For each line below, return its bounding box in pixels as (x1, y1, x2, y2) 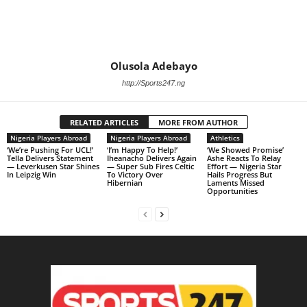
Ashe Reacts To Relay (206, 152, 281, 163)
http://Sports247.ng (122, 78, 185, 87)
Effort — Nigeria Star (206, 160, 282, 171)
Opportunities (206, 185, 258, 196)
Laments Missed (206, 177, 265, 188)
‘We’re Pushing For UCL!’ (7, 144, 93, 155)
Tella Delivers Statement (7, 152, 93, 163)
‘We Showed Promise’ (206, 144, 284, 155)
